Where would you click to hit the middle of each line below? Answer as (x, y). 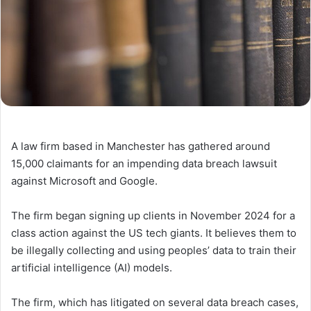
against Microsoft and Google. (84, 180)
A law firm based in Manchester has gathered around (141, 146)
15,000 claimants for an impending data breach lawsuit (144, 163)
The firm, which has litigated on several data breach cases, (155, 302)
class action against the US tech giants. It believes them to (154, 233)
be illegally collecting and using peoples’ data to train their (154, 250)
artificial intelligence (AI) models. (92, 267)
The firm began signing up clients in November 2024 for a (153, 215)
